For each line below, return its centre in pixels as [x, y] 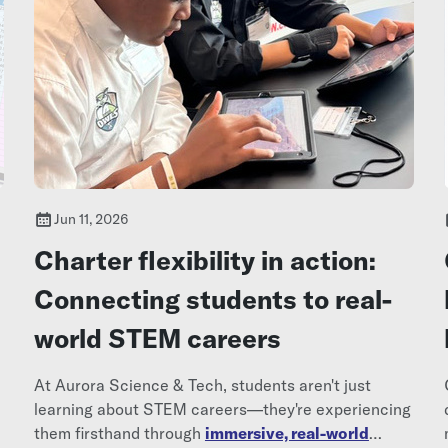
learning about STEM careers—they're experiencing [222, 408]
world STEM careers [157, 338]
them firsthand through [119, 432]
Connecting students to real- [212, 299]
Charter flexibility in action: [204, 260]
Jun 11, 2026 [91, 218]
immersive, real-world [286, 432]
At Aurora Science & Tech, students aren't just [202, 384]
